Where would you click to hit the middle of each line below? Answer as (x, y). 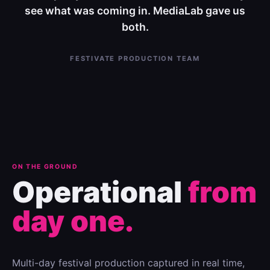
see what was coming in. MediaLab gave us (135, 11)
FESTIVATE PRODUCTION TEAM (135, 59)
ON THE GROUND (45, 167)
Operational (100, 192)
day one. (73, 221)
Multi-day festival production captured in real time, (128, 262)
